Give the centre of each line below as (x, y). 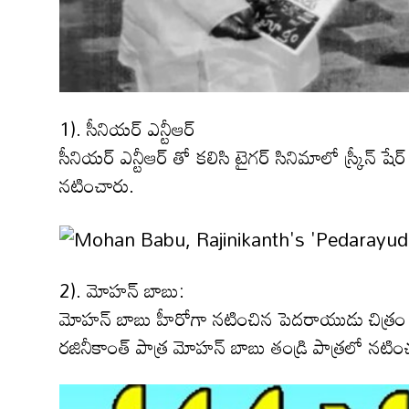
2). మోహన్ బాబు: (122, 290)
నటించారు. (97, 186)
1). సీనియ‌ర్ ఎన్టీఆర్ (127, 129)
